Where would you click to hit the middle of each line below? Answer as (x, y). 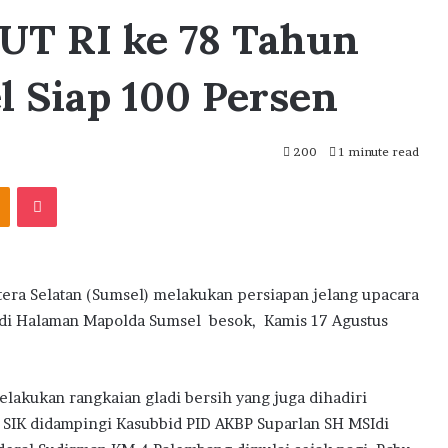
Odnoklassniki (53, 186)
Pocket (77, 186)
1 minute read (377, 151)
